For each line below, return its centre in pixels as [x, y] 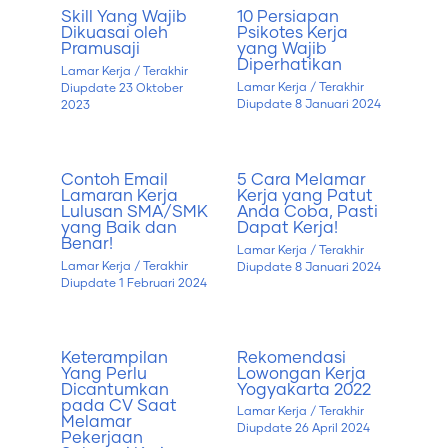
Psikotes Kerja [292, 33]
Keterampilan [115, 357]
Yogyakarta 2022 [303, 389]
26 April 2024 [330, 429]
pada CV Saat [119, 405]
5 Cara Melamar [301, 179]
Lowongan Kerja [301, 373]
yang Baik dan [119, 227]
